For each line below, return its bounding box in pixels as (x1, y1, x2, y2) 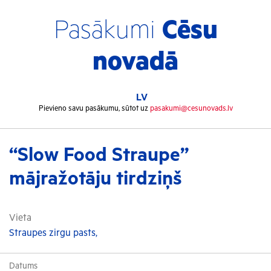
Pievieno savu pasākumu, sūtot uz (38, 104, 150, 113)
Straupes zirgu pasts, (9, 227, 97, 239)
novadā (93, 48, 178, 77)
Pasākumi (53, 16, 162, 45)
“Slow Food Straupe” (9, 144, 189, 166)
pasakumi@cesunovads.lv (149, 104, 233, 113)
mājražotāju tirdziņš (9, 168, 182, 190)
